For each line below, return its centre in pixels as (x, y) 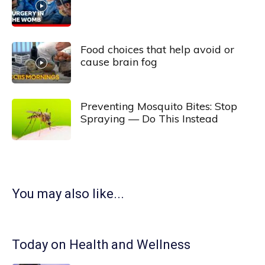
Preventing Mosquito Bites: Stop (159, 106)
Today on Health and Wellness (101, 245)
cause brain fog (119, 62)
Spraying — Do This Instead (149, 119)
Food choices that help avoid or (157, 49)
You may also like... (68, 194)
